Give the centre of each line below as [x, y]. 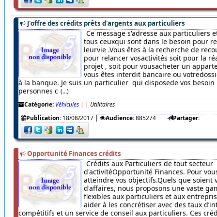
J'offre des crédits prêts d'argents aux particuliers [106, 23]
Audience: [120, 118]
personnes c [38, 91]
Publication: [43, 118]
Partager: [186, 118]
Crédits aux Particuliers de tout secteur [149, 164]
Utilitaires [102, 105]
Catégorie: [39, 105]
